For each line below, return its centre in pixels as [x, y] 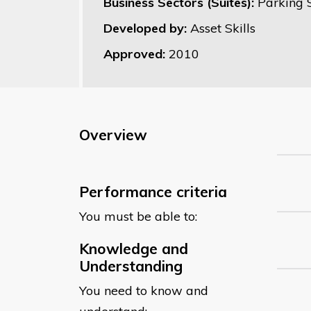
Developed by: [147, 28]
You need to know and [144, 290]
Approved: [136, 53]
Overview [113, 134]
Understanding [131, 266]
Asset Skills [223, 28]
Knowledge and [134, 248]
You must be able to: [138, 216]
